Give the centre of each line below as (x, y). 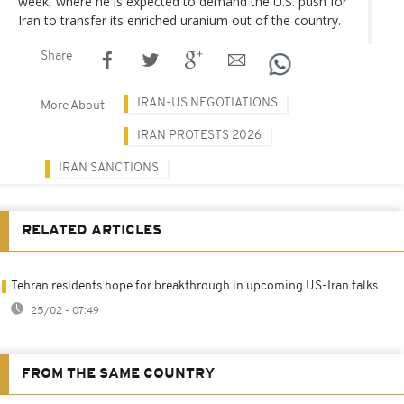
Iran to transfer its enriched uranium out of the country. (179, 20)
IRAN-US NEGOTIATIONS (207, 103)
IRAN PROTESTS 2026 (199, 135)
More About (73, 106)
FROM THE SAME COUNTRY (118, 374)
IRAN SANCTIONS (109, 168)
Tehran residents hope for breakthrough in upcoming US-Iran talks (194, 286)
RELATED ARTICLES (92, 230)
